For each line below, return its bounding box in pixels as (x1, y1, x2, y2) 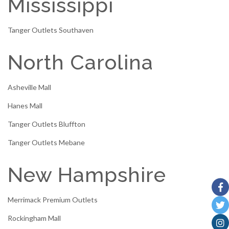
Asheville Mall (8, 83, 51, 92)
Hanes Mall (8, 101, 42, 110)
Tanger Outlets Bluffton (8, 120, 85, 129)
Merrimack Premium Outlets (8, 195, 98, 204)
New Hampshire (8, 163, 166, 187)
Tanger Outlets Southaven (8, 26, 94, 35)
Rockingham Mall (8, 214, 61, 223)
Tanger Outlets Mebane (8, 138, 85, 147)
